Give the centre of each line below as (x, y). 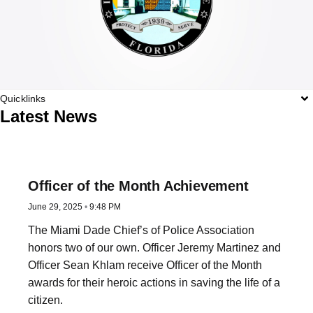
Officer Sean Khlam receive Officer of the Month (145, 265)
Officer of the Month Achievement (138, 186)
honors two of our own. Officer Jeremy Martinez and (154, 248)
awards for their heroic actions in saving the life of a (154, 283)
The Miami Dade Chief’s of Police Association (141, 230)
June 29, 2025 (56, 207)
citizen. (45, 300)
